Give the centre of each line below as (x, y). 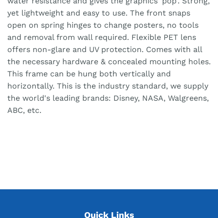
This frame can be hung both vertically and (89, 74)
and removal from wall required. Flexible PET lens (102, 37)
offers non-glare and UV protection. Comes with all (105, 50)
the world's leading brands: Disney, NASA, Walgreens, (108, 98)
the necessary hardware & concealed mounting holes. (109, 62)
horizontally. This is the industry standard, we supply (108, 86)
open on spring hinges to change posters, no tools (103, 25)
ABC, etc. (24, 110)
